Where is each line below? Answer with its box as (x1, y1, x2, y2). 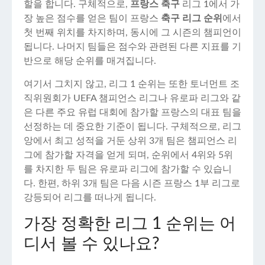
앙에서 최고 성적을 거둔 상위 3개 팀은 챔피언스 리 (24, 136, 237, 146)
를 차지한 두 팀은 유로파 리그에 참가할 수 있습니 (24, 164, 232, 174)
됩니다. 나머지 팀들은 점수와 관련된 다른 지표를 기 (24, 42, 241, 51)
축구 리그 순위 (161, 14, 222, 23)
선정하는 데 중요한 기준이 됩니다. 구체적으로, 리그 (24, 122, 241, 131)
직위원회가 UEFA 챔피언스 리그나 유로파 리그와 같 (24, 93, 241, 103)
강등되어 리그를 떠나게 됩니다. (24, 193, 156, 202)
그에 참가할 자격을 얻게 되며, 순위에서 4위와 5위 (24, 150, 233, 160)
